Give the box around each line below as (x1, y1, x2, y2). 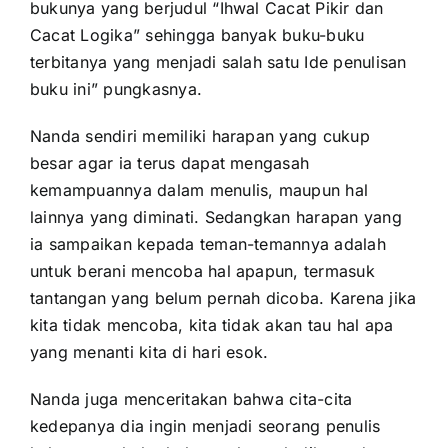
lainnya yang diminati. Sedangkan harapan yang (29, 207, 402, 227)
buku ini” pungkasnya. (29, 79, 203, 99)
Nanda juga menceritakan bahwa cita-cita (29, 389, 353, 409)
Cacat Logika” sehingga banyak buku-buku (29, 25, 365, 45)
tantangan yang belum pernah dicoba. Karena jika (29, 288, 417, 308)
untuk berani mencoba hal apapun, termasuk (29, 261, 375, 281)
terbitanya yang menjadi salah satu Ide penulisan (29, 52, 407, 72)
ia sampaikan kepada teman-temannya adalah (29, 234, 386, 254)
